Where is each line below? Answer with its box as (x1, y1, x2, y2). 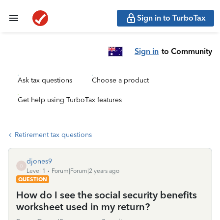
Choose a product (92, 76, 149, 84)
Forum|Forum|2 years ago (52, 167, 119, 174)
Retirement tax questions (15, 131, 92, 139)
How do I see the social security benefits (16, 189, 197, 201)
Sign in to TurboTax (137, 13, 206, 23)
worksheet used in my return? (16, 201, 150, 213)
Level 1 (27, 167, 46, 174)
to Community (162, 46, 212, 56)
